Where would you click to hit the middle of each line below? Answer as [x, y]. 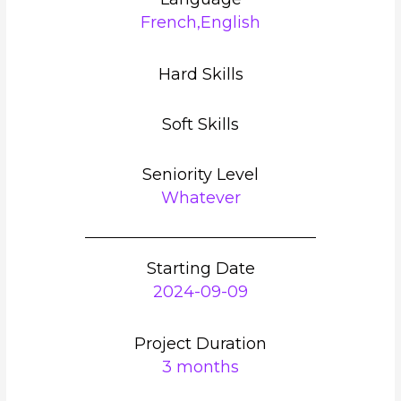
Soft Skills [200, 124]
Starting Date [200, 268]
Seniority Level [200, 174]
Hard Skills [200, 74]
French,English [200, 22]
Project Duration [200, 343]
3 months [200, 367]
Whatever [200, 197]
